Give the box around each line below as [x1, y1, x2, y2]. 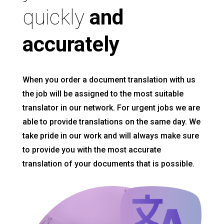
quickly [22, 5, 89, 29]
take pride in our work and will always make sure [22, 131, 199, 140]
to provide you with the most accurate [22, 145, 161, 154]
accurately [22, 32, 119, 56]
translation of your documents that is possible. [22, 159, 194, 168]
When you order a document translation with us [22, 75, 195, 84]
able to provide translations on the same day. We [22, 117, 200, 126]
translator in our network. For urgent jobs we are [22, 103, 200, 112]
